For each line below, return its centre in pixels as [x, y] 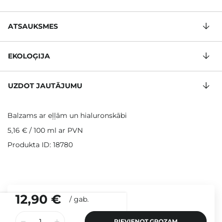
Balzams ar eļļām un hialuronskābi [67, 116]
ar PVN [70, 131]
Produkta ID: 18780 [40, 145]
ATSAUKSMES [33, 27]
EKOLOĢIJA [29, 56]
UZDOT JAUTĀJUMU [45, 86]
